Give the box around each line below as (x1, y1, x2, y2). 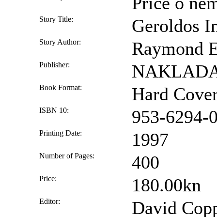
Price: (39, 174, 57, 183)
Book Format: (39, 83, 82, 92)
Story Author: (39, 37, 81, 46)
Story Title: (39, 15, 73, 23)
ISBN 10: (39, 106, 69, 114)
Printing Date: (39, 128, 82, 137)
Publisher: (39, 60, 70, 69)
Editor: (39, 197, 60, 205)
